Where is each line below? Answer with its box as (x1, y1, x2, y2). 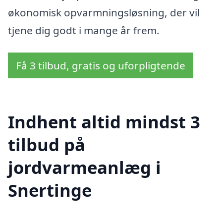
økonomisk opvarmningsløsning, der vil (8, 5, 200, 19)
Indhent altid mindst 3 (8, 110, 200, 133)
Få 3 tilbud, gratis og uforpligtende (16, 58, 185, 73)
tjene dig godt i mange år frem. (8, 23, 160, 37)
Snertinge (8, 178, 92, 202)
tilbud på (8, 132, 85, 156)
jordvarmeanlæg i (8, 155, 161, 179)
